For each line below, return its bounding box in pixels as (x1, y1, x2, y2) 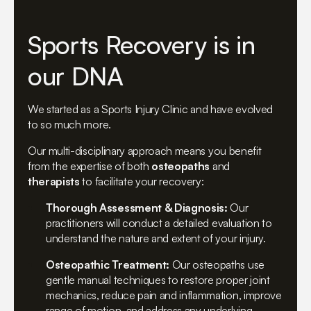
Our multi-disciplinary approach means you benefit (28, 144, 262, 158)
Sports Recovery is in (28, 29, 255, 61)
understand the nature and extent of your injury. (46, 231, 266, 246)
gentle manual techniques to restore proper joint (46, 273, 270, 287)
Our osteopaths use (169, 258, 264, 272)
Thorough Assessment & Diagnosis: (46, 201, 228, 215)
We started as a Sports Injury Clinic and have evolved (28, 102, 274, 117)
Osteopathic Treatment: (46, 258, 169, 272)
